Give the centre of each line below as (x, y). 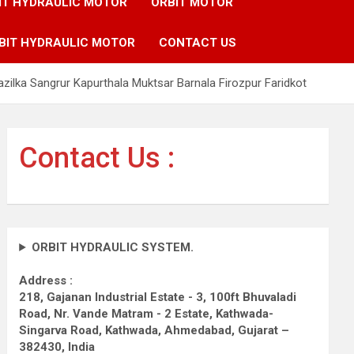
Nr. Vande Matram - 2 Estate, (134, 313)
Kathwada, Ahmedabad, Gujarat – (198, 330)
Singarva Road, (61, 330)
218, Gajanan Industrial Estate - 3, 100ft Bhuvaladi (158, 297)
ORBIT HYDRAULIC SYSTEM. (113, 247)
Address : (46, 280)
